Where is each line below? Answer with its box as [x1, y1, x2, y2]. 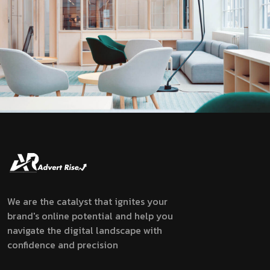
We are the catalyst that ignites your [7, 194, 168, 209]
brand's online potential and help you [7, 209, 173, 224]
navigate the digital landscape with [7, 223, 162, 238]
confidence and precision [7, 237, 118, 253]
